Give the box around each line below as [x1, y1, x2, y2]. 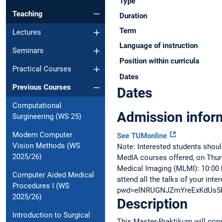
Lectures [12, 28, 41, 37]
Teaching [12, 9, 43, 19]
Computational [12, 101, 61, 111]
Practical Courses [12, 64, 71, 74]
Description [117, 195, 188, 212]
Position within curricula [119, 56, 199, 65]
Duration [119, 11, 147, 20]
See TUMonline [117, 131, 169, 140]
